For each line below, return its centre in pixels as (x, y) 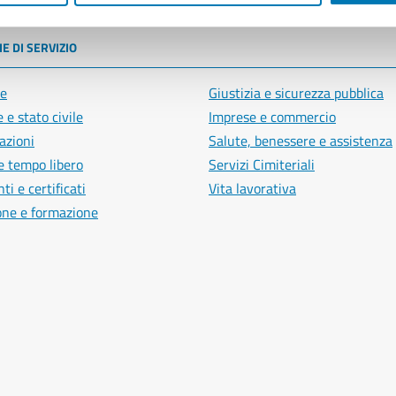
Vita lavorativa (252, 189)
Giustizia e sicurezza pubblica (296, 93)
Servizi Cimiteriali (262, 165)
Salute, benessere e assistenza (301, 141)
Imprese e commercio (272, 117)
